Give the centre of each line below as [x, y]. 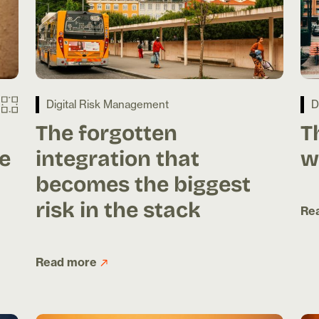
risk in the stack [118, 209]
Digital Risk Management [108, 105]
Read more [66, 262]
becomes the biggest [143, 183]
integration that [117, 158]
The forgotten [106, 132]
